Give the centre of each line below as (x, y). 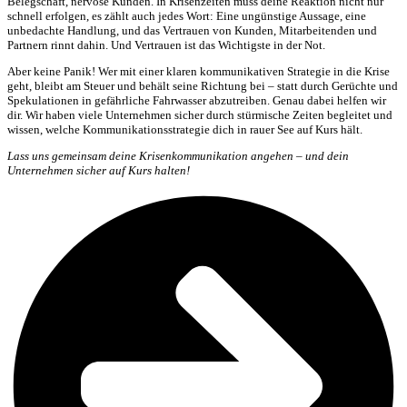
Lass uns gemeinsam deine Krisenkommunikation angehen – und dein (178, 155)
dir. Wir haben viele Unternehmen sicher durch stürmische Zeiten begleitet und (200, 114)
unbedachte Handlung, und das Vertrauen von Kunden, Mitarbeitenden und (192, 30)
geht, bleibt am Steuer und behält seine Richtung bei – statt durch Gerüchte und (203, 85)
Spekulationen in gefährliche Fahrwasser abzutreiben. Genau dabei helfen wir (197, 100)
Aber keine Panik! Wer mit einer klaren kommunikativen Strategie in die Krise (199, 71)
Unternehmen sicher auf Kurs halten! (99, 170)
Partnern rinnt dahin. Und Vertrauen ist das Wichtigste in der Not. (166, 45)
